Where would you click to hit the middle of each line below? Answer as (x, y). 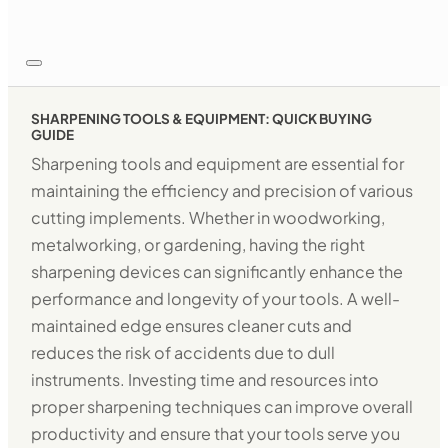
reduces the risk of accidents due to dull (183, 353)
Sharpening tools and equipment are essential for (218, 164)
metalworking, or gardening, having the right (198, 245)
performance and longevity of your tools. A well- (216, 299)
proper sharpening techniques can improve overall (222, 407)
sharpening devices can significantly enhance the (217, 272)
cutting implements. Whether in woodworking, (208, 218)
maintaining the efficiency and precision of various (222, 191)
